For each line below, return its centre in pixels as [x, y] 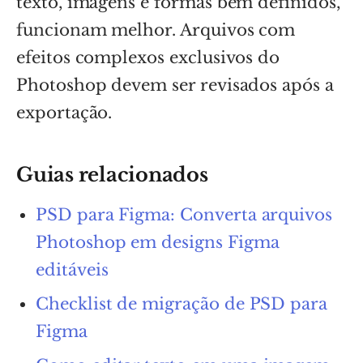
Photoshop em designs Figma [158, 242]
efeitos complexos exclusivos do [148, 57]
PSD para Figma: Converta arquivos [184, 214]
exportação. [64, 112]
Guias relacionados [112, 174]
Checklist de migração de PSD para [182, 303]
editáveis [72, 269]
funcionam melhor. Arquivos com [156, 30]
